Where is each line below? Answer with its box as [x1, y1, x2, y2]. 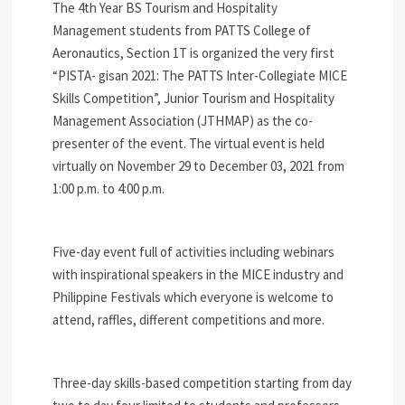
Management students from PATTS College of [52, 22, 312, 40]
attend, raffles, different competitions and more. [52, 311, 328, 329]
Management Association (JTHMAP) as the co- [52, 112, 314, 130]
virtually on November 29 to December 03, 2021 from [52, 157, 345, 175]
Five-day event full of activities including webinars [52, 243, 335, 261]
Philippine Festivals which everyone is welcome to [52, 288, 334, 306]
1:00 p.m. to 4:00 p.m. [52, 180, 165, 198]
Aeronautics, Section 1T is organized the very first [52, 44, 335, 62]
